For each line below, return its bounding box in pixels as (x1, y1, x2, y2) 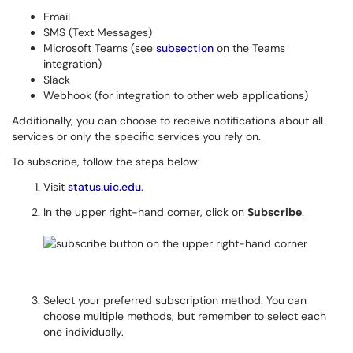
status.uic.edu (68, 180, 141, 194)
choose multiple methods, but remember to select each (43, 309, 326, 323)
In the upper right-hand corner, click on (43, 205, 247, 219)
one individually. (43, 325, 124, 339)
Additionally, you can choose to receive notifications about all (12, 113, 323, 128)
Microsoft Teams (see (43, 41, 156, 55)
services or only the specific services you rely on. (12, 129, 261, 143)
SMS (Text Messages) (43, 25, 152, 39)
